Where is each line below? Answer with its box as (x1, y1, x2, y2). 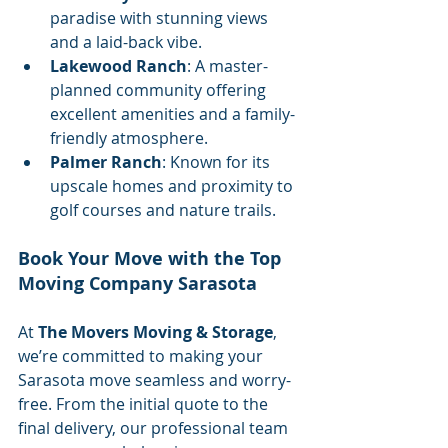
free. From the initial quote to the (18, 392, 272, 415)
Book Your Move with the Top (18, 245, 286, 271)
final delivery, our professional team (18, 416, 292, 439)
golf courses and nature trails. (50, 198, 276, 221)
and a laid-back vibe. (50, 30, 202, 53)
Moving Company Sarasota (18, 270, 257, 296)
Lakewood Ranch (50, 54, 187, 77)
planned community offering (50, 78, 270, 101)
